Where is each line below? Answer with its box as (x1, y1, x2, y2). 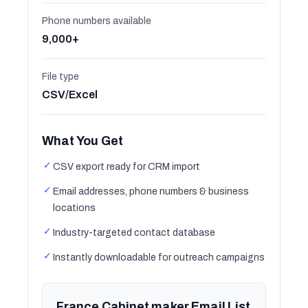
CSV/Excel (42, 89, 98, 100)
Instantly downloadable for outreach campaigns (53, 252, 265, 263)
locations (53, 203, 96, 213)
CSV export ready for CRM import (53, 162, 200, 172)
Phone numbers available (42, 16, 151, 26)
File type (42, 71, 79, 82)
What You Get (42, 134, 123, 148)
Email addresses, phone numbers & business (53, 186, 249, 197)
